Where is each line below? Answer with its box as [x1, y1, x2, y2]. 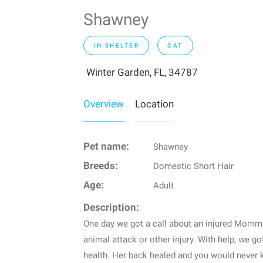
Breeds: [83, 160, 118, 172]
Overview [83, 98, 124, 110]
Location [135, 98, 174, 110]
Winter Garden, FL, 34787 [86, 66, 198, 79]
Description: [83, 202, 139, 214]
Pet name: [83, 141, 129, 153]
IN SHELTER [93, 42, 139, 49]
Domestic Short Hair [153, 161, 234, 172]
